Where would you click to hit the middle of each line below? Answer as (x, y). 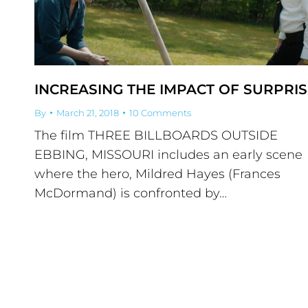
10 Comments (160, 113)
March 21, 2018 (88, 113)
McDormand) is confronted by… (131, 194)
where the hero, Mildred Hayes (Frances (157, 174)
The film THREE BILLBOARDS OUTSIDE (156, 136)
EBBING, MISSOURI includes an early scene (168, 155)
